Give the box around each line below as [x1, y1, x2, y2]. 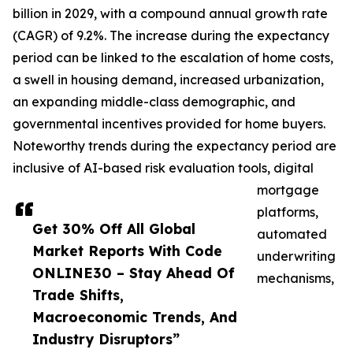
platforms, [257, 204, 318, 221]
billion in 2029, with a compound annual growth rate [13, 6, 328, 22]
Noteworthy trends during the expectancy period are [13, 138, 336, 154]
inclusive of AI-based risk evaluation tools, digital [13, 160, 314, 176]
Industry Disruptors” [32, 330, 180, 348]
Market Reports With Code [32, 242, 222, 260]
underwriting [257, 248, 336, 265]
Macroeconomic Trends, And [32, 308, 237, 326]
